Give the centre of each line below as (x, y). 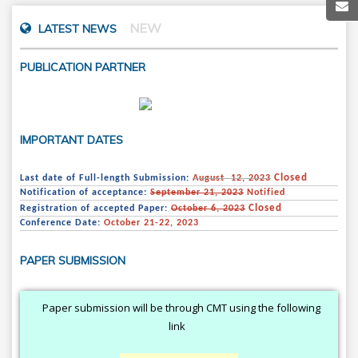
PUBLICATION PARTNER (83, 67)
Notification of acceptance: (85, 193)
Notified (265, 193)
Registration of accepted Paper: (95, 209)
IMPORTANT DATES (72, 140)
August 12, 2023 (232, 178)
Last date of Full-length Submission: (106, 178)
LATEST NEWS (78, 29)
